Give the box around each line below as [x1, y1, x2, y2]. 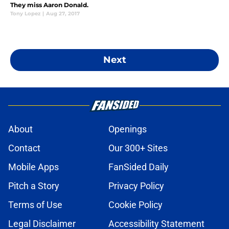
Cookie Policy [108, 199, 163, 210]
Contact [8, 142, 40, 153]
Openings [108, 123, 147, 134]
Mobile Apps [8, 161, 59, 172]
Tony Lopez [10, 10, 40, 17]
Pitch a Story [8, 180, 59, 191]
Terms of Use [8, 199, 62, 210]
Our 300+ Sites [108, 142, 168, 153]
